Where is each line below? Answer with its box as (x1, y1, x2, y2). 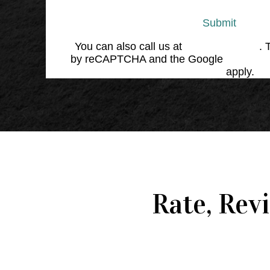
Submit (202, 16, 236, 29)
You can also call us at (74, 40, 185, 52)
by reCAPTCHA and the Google (70, 52, 226, 65)
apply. (223, 65, 254, 78)
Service (184, 65, 223, 78)
